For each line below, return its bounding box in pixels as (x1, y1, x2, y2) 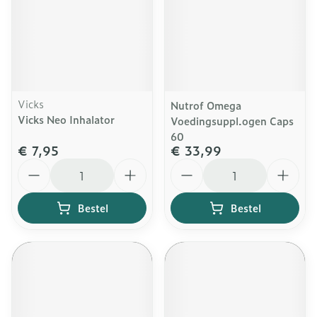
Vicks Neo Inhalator (18, 112, 115, 127)
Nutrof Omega (171, 98, 241, 113)
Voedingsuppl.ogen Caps (171, 113, 294, 128)
